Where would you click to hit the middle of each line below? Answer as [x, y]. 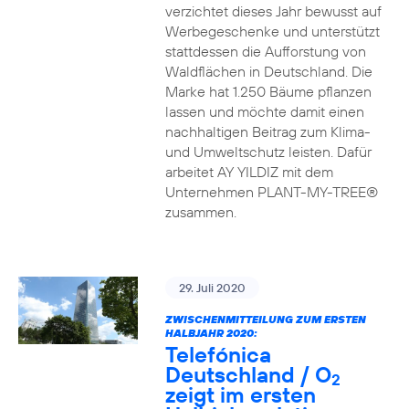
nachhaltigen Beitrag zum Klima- [267, 131]
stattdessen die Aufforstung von [265, 51]
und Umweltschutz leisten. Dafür [268, 152]
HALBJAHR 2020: [211, 333]
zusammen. [200, 212]
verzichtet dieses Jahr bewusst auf [273, 11]
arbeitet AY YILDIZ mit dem [249, 172]
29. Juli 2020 [212, 288]
